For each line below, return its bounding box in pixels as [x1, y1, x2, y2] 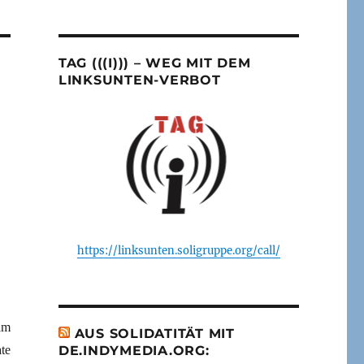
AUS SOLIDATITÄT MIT [74, 325, 235, 341]
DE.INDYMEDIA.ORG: [58, 342, 210, 358]
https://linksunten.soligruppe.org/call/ [76, 243, 280, 258]
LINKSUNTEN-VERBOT [58, 71, 221, 88]
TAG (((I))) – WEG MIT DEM [58, 54, 251, 71]
